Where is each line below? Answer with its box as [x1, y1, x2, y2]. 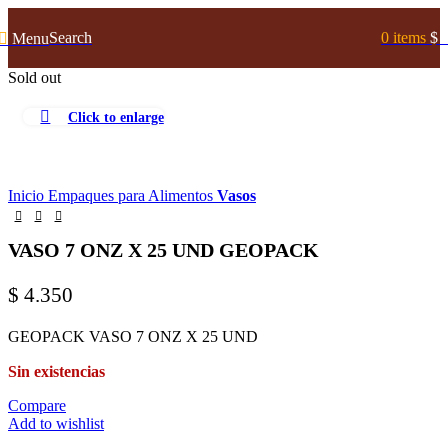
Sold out [8, 69, 61, 86]
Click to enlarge [67, 108, 164, 125]
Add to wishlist [8, 414, 104, 432]
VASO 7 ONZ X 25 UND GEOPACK [8, 239, 319, 262]
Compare [8, 396, 66, 414]
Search [49, 29, 92, 46]
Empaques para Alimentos [48, 187, 217, 204]
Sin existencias [8, 362, 105, 380]
